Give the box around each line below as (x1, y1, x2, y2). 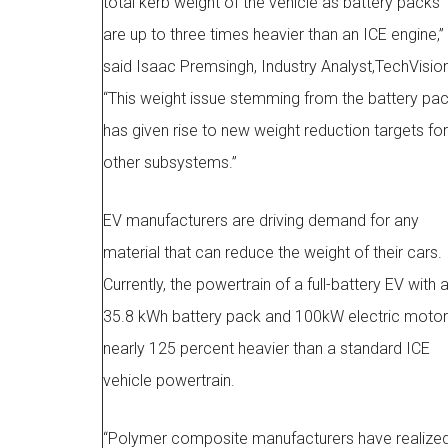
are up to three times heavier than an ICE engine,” (103, 25, 444, 44)
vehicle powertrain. (103, 371, 235, 390)
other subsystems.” (103, 153, 237, 172)
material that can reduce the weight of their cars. (103, 243, 442, 262)
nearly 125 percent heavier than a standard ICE (103, 339, 430, 358)
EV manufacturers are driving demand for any (103, 211, 419, 230)
